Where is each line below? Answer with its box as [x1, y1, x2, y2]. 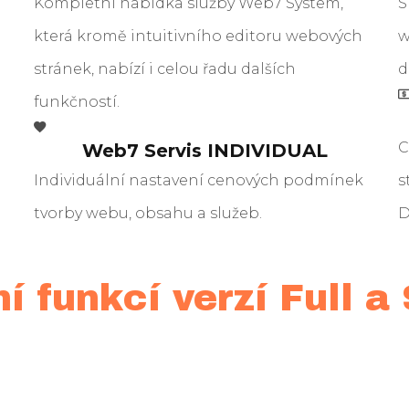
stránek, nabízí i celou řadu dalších [34, 59, 297, 78]
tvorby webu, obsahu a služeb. [34, 204, 263, 222]
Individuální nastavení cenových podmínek [34, 171, 364, 189]
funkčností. [34, 92, 121, 110]
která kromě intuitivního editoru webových [34, 26, 363, 45]
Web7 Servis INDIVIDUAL [81, 139, 328, 162]
